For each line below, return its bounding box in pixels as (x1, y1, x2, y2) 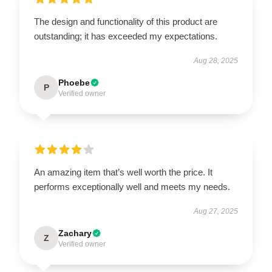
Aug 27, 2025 (194, 206, 238, 216)
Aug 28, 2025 (194, 56, 238, 65)
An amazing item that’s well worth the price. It (34, 166, 212, 177)
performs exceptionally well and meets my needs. (34, 181, 233, 192)
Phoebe (58, 77, 90, 87)
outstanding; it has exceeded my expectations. (34, 30, 217, 41)
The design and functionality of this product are (34, 16, 217, 27)
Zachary (58, 228, 92, 238)
